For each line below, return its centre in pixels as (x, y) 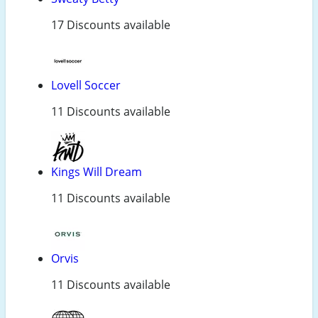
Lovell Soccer (86, 86)
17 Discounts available (111, 25)
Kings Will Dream (97, 172)
